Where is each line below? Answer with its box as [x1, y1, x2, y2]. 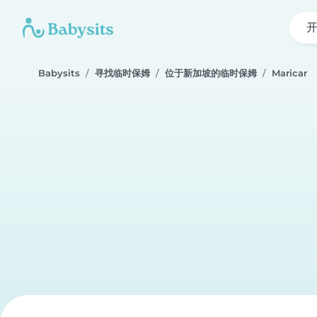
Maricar [272, 68, 307, 79]
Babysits [38, 68, 80, 79]
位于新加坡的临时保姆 [165, 68, 257, 79]
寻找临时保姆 [95, 68, 150, 79]
